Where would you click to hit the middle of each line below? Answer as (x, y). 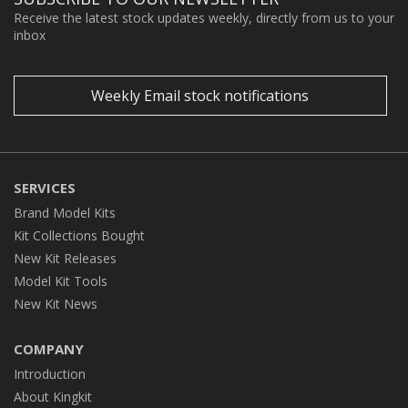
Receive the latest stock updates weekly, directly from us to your (204, 17)
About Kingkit (53, 396)
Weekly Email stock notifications (200, 95)
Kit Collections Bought (79, 235)
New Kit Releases (65, 258)
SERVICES (45, 187)
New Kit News (56, 303)
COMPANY (49, 348)
